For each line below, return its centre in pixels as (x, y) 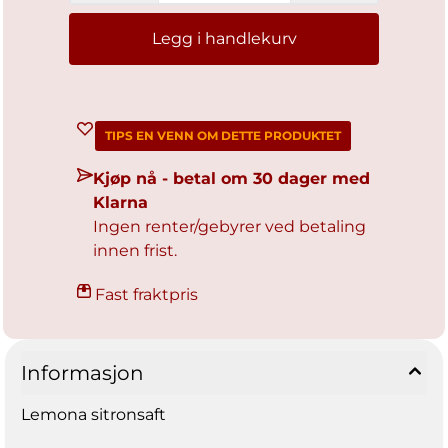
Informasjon (82, 373)
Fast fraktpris (146, 295)
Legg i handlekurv (224, 39)
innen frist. (135, 251)
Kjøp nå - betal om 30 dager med (231, 179)
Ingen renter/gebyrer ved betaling (229, 227)
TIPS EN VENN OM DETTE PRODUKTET (223, 136)
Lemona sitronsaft (93, 415)
